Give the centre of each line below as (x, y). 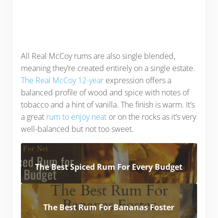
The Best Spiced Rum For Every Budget (109, 167)
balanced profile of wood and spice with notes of (105, 92)
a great (33, 117)
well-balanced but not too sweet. (78, 129)
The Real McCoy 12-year (62, 80)
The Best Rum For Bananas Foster (109, 208)
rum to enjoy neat (76, 117)
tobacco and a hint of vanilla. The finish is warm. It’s (108, 104)
